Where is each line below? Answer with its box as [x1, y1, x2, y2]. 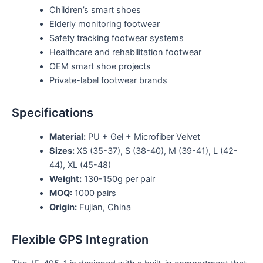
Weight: [49, 173, 82, 184]
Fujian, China [76, 201, 131, 213]
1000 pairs [72, 187, 116, 198]
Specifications [12, 105, 93, 120]
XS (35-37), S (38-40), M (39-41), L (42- [74, 145, 238, 156]
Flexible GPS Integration [12, 232, 149, 247]
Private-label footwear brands [49, 75, 167, 86]
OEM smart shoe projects [49, 60, 151, 72]
